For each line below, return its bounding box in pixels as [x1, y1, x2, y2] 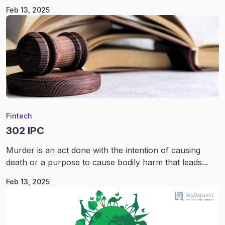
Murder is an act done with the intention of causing [6, 145, 200, 156]
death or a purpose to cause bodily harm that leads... [6, 157, 208, 168]
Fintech [6, 111, 32, 121]
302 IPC [6, 125, 44, 137]
